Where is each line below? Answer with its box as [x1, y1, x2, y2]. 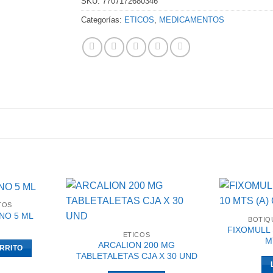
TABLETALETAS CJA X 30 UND [76, 251, 197, 261]
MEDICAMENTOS [159, 15, 225, 25]
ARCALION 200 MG [98, 240, 175, 250]
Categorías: [81, 15, 125, 25]
